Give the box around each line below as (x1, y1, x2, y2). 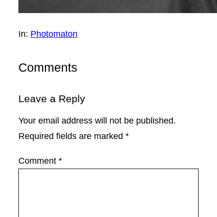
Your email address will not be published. (18, 115, 176, 126)
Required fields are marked (18, 131, 125, 141)
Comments (18, 61, 77, 75)
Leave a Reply (18, 93, 85, 105)
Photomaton (31, 29, 77, 39)
